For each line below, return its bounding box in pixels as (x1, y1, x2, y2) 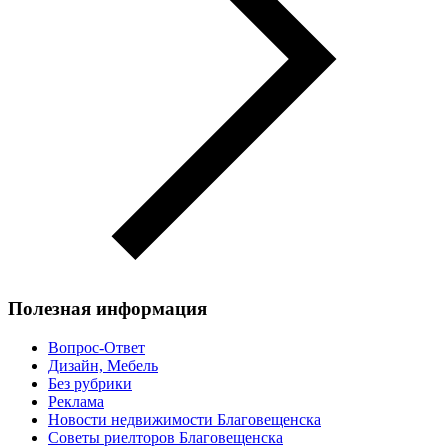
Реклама (48, 392, 104, 410)
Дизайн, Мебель (48, 356, 158, 374)
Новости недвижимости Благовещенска (48, 410, 321, 428)
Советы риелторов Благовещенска (48, 428, 283, 446)
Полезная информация (8, 298, 207, 320)
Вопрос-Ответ (48, 338, 145, 356)
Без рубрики (48, 374, 132, 392)
